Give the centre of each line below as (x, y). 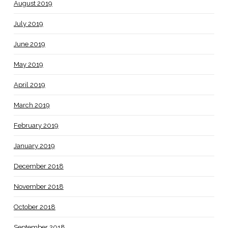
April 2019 (29, 85)
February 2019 (36, 126)
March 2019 (32, 105)
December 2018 (38, 166)
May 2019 (28, 65)
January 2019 (34, 146)
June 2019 (29, 44)
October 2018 (34, 207)
